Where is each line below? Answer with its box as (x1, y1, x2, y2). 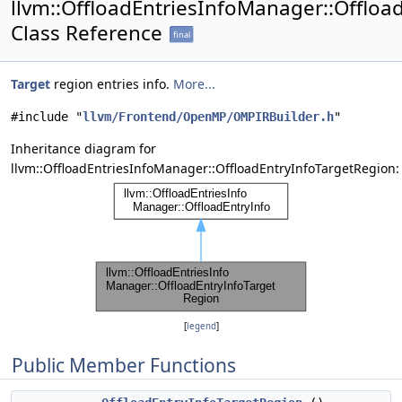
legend (186, 320, 216, 332)
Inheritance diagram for (11, 140, 156, 157)
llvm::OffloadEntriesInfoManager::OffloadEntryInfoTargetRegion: (11, 160, 399, 177)
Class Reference (11, 19, 162, 47)
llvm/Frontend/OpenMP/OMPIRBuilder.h (83, 109, 334, 124)
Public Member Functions (12, 353, 236, 378)
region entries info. (50, 75, 173, 92)
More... (173, 75, 215, 92)
